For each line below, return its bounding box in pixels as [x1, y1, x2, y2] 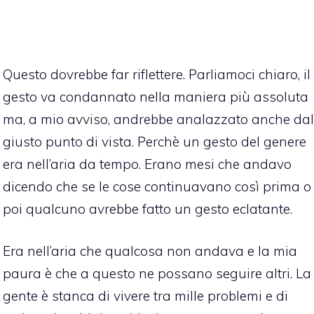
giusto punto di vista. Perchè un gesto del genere [3, 132, 306, 150]
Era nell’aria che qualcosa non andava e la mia [3, 243, 297, 260]
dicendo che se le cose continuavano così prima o [3, 177, 311, 195]
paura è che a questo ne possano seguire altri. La [3, 265, 311, 282]
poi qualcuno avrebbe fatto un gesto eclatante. [3, 200, 292, 217]
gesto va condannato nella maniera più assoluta [3, 88, 308, 105]
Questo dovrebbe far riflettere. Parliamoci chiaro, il [3, 65, 310, 83]
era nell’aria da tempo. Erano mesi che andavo [3, 155, 292, 172]
